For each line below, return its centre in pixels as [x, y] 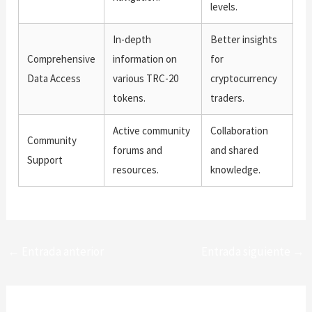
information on [145, 58]
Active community [152, 130]
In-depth [132, 39]
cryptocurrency [244, 78]
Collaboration [240, 130]
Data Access [54, 78]
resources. [136, 169]
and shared [235, 150]
